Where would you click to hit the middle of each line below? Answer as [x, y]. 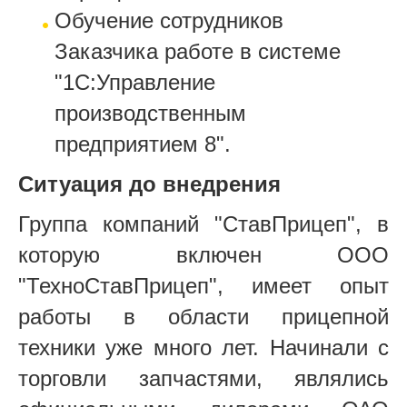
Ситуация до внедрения [149, 184]
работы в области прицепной [203, 316]
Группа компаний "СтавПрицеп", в [203, 223]
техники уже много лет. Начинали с [203, 347]
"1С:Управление [135, 82]
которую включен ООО [203, 254]
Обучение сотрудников [169, 20]
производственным [150, 113]
